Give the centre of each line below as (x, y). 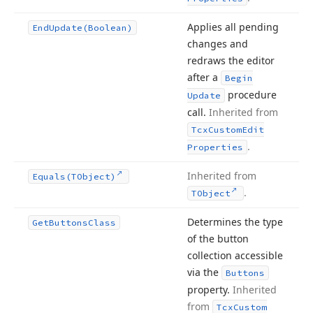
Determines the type (235, 222)
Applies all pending (233, 27)
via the (204, 272)
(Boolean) (108, 28)
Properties (215, 147)
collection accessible (235, 255)
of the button (218, 239)
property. (210, 290)
